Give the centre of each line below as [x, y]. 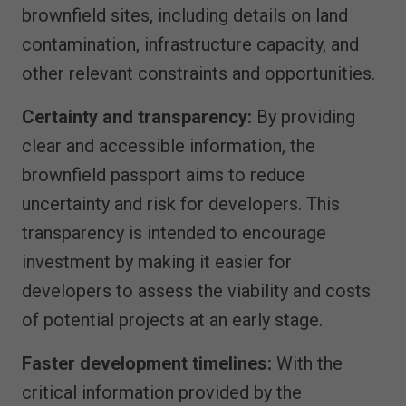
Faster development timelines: [149, 364]
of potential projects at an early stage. [172, 320]
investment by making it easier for [157, 262]
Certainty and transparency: [137, 117]
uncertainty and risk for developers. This [181, 204]
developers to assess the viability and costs [196, 291]
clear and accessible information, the [169, 146]
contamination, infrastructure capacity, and [190, 45]
